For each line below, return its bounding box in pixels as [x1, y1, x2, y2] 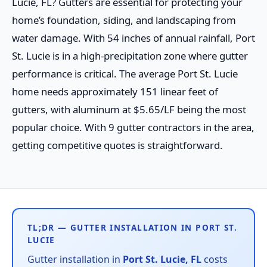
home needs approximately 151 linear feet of [12, 85, 218, 99]
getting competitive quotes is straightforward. [12, 138, 223, 153]
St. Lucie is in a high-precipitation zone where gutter [12, 49, 248, 63]
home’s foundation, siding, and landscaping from [12, 13, 236, 27]
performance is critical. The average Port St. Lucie [12, 67, 238, 81]
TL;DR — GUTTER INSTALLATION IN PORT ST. [27, 222, 238, 234]
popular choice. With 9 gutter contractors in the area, [12, 120, 254, 135]
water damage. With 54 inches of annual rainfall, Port [12, 31, 255, 45]
